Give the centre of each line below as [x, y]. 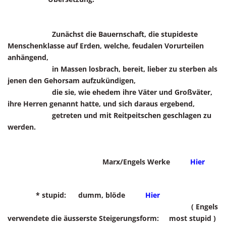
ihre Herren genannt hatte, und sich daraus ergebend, [101, 104]
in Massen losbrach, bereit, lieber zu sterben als [112, 69]
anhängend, [28, 57]
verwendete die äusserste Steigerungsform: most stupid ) [112, 218]
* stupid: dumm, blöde [76, 195]
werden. [22, 127]
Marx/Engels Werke [99, 162]
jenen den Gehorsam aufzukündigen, [72, 80]
